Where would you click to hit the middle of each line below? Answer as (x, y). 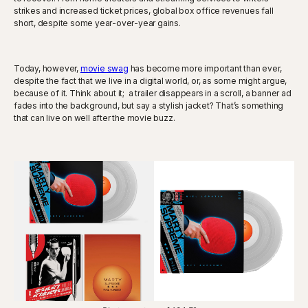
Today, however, (47, 68)
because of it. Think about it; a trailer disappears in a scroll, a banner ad (153, 93)
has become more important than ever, (205, 68)
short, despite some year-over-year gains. (97, 23)
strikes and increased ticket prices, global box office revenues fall (144, 10)
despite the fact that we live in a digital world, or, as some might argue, (151, 80)
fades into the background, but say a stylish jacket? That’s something (149, 105)
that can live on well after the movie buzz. (95, 118)
